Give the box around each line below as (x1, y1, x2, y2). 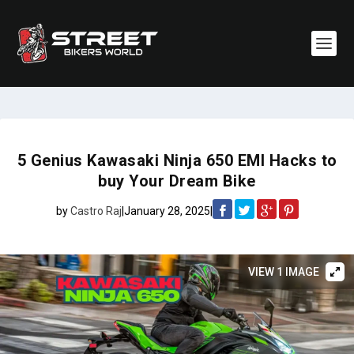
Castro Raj (70, 204, 122, 217)
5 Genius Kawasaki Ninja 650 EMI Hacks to (17, 151, 337, 170)
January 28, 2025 (123, 204, 210, 217)
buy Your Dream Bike (98, 171, 256, 190)
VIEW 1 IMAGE (248, 265, 319, 278)
